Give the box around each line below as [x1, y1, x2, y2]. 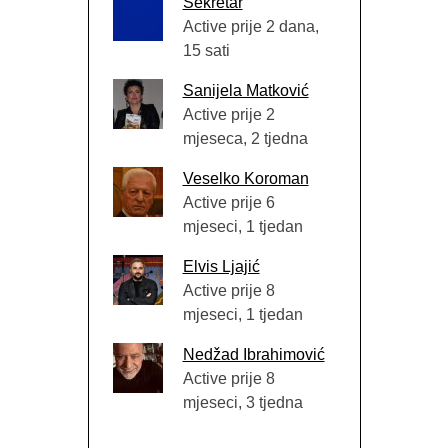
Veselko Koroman [182, 169, 309, 187]
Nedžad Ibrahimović [182, 345, 325, 363]
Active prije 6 [182, 193, 275, 211]
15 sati [182, 41, 230, 59]
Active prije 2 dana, [182, 17, 319, 35]
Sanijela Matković [182, 81, 309, 99]
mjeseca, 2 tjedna [182, 129, 308, 147]
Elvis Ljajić [182, 257, 260, 275]
